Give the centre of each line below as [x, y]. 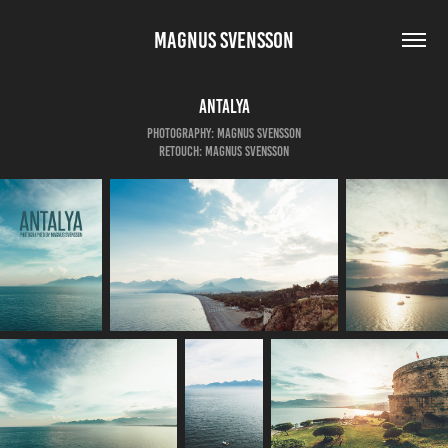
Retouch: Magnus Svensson [224, 151]
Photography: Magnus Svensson [224, 133]
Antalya [224, 106]
